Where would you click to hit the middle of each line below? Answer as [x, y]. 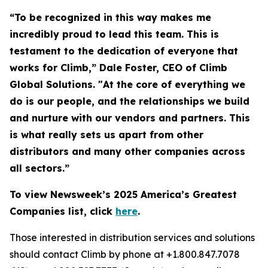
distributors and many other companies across [127, 151]
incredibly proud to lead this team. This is [114, 34]
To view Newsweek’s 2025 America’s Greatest [123, 194]
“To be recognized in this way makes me [110, 17]
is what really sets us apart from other [106, 135]
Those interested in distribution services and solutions [132, 237]
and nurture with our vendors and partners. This [130, 118]
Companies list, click [63, 211]
